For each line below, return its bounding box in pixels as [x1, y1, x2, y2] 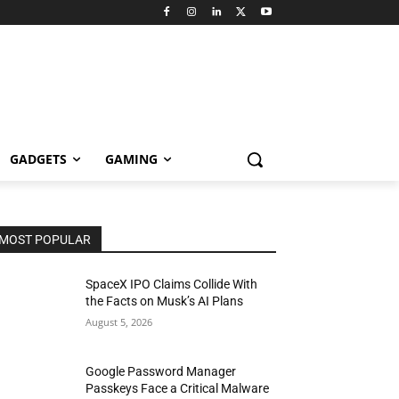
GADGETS [10, 151, 67, 167]
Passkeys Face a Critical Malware [85, 381, 270, 396]
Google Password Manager [85, 364, 237, 379]
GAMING [105, 151, 158, 167]
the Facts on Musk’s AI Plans [85, 294, 244, 308]
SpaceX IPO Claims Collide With [85, 277, 258, 291]
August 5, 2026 [85, 315, 153, 329]
